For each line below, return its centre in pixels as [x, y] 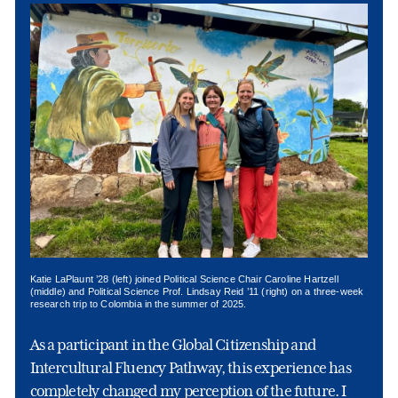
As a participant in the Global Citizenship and [173, 344]
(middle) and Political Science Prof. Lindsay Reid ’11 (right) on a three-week [197, 291]
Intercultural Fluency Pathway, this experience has [190, 367]
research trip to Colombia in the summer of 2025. [138, 303]
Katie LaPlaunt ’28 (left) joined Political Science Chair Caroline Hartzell [184, 279]
